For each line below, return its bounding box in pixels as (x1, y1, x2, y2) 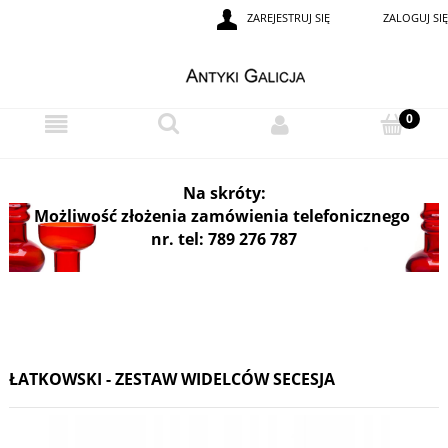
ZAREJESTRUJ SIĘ (247, 10, 330, 25)
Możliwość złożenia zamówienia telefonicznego (34, 204, 414, 227)
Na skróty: (182, 181, 266, 204)
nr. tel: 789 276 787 (151, 227, 297, 250)
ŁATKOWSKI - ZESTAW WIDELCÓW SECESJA (9, 368, 335, 391)
